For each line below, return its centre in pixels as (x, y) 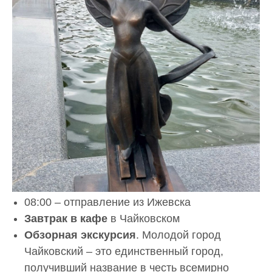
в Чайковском (144, 218)
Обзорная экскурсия (80, 235)
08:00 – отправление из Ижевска (107, 202)
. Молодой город (178, 235)
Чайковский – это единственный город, (124, 251)
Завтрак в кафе (66, 218)
